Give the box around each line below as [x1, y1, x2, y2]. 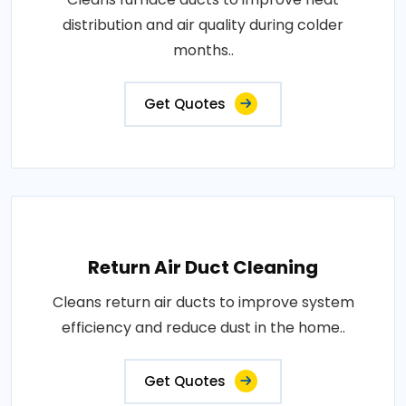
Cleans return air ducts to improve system [52, 292, 354, 313]
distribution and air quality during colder [63, 14, 343, 35]
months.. [172, 40, 234, 61]
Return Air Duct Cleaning [88, 255, 318, 280]
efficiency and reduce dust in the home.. [61, 317, 345, 338]
